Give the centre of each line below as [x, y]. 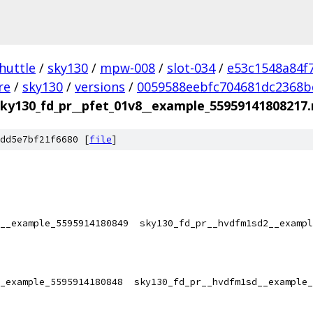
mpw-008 [128, 68]
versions [100, 87]
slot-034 [191, 68]
